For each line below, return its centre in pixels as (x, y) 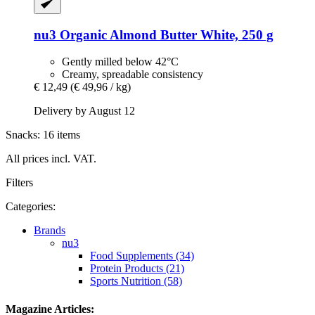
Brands (50, 231)
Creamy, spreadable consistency (133, 75)
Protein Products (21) (137, 269)
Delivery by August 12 (84, 111)
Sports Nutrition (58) (136, 281)
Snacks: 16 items (43, 135)
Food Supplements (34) (142, 256)
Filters (19, 183)
